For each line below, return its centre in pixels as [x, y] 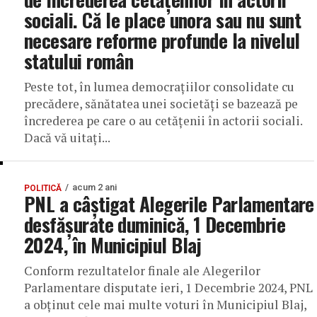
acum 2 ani [94, 187]
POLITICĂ [43, 188]
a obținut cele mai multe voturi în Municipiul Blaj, [165, 305]
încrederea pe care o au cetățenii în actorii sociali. [163, 121]
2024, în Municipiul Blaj [113, 245]
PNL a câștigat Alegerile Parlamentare [169, 204]
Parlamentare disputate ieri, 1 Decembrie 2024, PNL [168, 288]
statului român [79, 61]
